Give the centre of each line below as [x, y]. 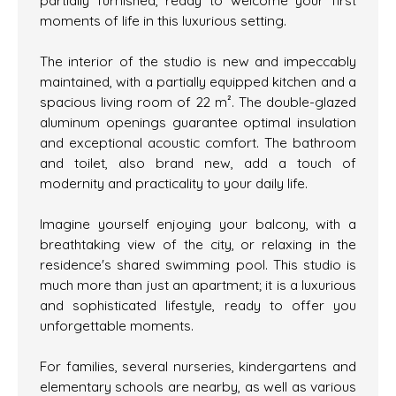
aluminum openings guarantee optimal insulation [198, 122]
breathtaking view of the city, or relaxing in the [198, 244]
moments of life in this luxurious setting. [163, 21]
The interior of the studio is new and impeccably [198, 61]
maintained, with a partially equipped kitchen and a [198, 82]
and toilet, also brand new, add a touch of [198, 163]
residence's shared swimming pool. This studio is [198, 265]
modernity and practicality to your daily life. [174, 183]
